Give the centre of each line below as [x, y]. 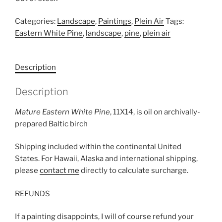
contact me [59, 171]
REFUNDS [32, 194]
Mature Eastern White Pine [62, 112]
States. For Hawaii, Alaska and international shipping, [106, 159]
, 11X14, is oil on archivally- [155, 112]
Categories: [36, 22]
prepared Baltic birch [51, 124]
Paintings [115, 22]
